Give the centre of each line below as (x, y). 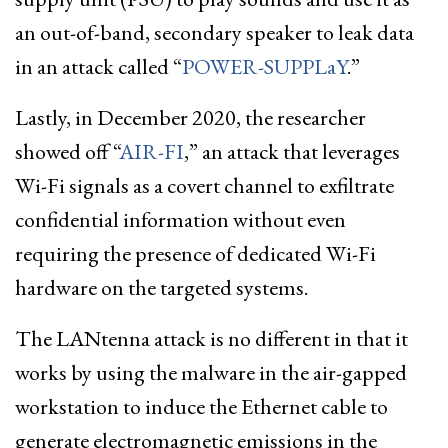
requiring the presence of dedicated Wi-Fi (195, 253)
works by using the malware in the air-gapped (211, 372)
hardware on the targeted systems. (161, 287)
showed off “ (67, 151)
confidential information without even (180, 219)
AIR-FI (151, 151)
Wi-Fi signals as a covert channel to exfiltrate (204, 185)
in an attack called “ (98, 66)
